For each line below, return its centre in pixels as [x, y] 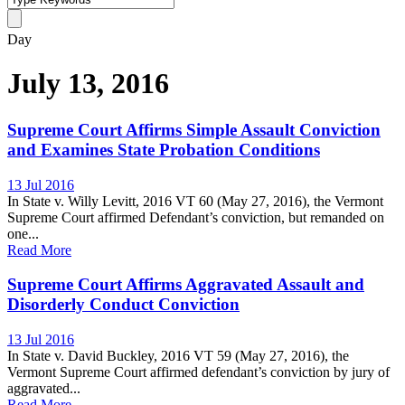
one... [23, 233]
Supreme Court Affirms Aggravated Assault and [186, 285]
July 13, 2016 [88, 84]
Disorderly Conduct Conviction [123, 305]
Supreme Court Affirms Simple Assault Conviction [194, 129]
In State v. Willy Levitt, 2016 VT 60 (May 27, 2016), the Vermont [195, 201]
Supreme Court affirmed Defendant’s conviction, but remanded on [196, 217]
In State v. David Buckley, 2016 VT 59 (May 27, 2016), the [178, 356]
